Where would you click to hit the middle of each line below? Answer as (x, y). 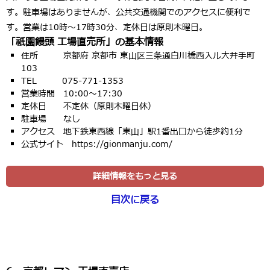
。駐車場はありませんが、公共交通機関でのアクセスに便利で (133, 13)
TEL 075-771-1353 (72, 81)
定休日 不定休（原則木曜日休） (89, 107)
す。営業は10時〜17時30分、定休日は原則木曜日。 (107, 28)
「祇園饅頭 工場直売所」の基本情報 (85, 42)
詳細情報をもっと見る (135, 177)
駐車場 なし (51, 119)
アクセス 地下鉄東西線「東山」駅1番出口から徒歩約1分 (132, 132)
